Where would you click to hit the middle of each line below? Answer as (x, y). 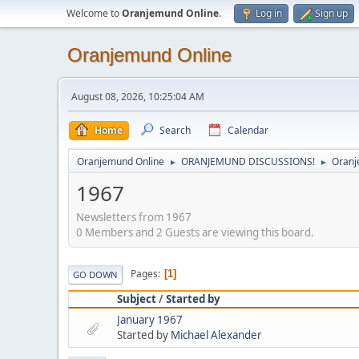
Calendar (248, 130)
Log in (269, 13)
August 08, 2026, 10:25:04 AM (138, 97)
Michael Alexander (216, 335)
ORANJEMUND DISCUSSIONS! (248, 161)
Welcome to (94, 13)
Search (175, 130)
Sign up (331, 13)
